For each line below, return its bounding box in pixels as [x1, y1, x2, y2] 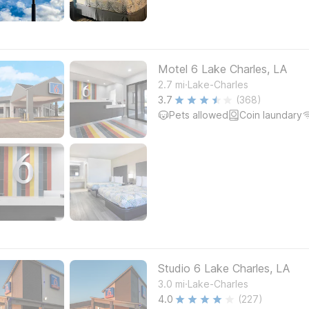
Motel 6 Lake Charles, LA [158, 62, 287, 76]
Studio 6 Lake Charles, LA [158, 261, 290, 275]
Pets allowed [169, 109, 228, 121]
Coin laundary [239, 109, 302, 121]
